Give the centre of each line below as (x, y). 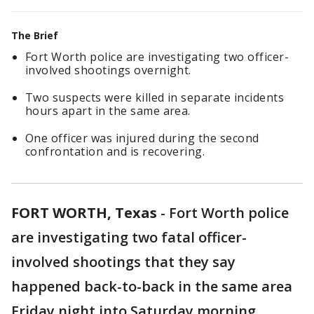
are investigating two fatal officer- (129, 237)
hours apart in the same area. (108, 111)
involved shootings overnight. (108, 70)
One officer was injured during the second (142, 138)
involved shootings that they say (123, 262)
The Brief (35, 35)
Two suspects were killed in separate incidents (155, 97)
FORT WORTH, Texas (84, 213)
